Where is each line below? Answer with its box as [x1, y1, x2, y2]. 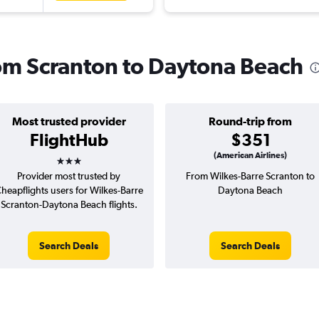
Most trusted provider [11, 115, 126, 128]
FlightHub [29, 130, 108, 150]
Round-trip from [209, 115, 292, 128]
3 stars [55, 146, 108, 167]
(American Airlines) [214, 150, 287, 161]
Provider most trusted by [17, 170, 120, 182]
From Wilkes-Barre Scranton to [186, 170, 315, 182]
